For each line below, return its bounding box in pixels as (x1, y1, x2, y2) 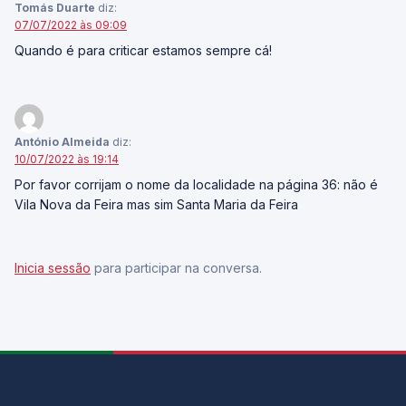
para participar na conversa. (91, 260, 262, 275)
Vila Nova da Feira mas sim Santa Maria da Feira (14, 197, 298, 212)
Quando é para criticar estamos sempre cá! (14, 43, 272, 58)
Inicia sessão (14, 260, 91, 275)
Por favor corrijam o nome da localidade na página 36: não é (14, 177, 378, 192)
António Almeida (14, 135, 110, 149)
